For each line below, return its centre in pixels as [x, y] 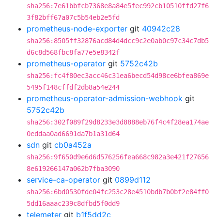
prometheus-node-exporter [77, 29]
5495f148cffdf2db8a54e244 [73, 87]
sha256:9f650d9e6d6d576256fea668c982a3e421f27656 [118, 157]
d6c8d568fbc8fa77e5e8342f [73, 52]
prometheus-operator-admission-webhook [105, 98]
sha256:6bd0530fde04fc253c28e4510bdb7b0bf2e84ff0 [118, 192]
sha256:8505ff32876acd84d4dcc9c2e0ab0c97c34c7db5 [118, 41]
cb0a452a [73, 145]
